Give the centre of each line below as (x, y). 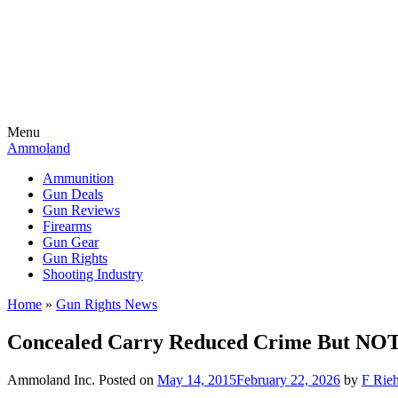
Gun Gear (71, 242)
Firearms (67, 226)
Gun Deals (73, 194)
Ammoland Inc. (51, 379)
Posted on (128, 379)
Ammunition (78, 178)
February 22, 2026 (288, 379)
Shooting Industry (93, 274)
